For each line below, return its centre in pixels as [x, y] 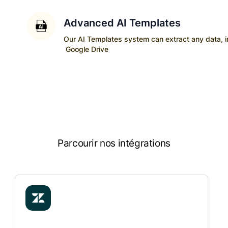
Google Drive [87, 49]
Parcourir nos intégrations [114, 143]
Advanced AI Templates [122, 23]
